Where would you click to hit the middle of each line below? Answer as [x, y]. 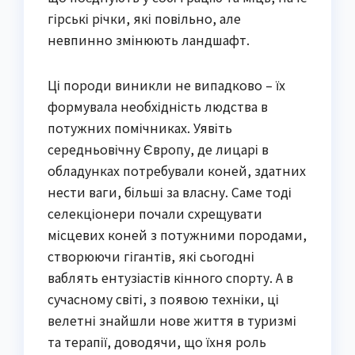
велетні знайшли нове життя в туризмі [172, 320]
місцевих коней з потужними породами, [177, 234]
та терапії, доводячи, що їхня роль [157, 341]
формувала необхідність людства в [158, 106]
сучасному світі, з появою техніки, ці [163, 298]
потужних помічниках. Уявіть [140, 127]
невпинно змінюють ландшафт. [149, 39]
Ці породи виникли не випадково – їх [166, 84]
